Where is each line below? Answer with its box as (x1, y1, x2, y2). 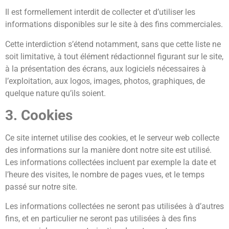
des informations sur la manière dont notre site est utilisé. (5, 145, 212, 155)
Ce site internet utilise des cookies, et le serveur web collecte (5, 132, 219, 143)
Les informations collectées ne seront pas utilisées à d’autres (5, 201, 224, 212)
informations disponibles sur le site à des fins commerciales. (5, 19, 223, 30)
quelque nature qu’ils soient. (5, 88, 106, 98)
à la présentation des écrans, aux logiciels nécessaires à (5, 63, 206, 74)
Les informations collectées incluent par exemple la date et (5, 157, 216, 167)
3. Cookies (5, 106, 73, 124)
